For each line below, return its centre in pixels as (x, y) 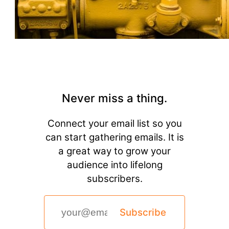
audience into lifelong (114, 165)
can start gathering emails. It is (114, 138)
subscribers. (114, 179)
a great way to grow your (114, 151)
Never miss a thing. (114, 98)
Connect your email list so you (114, 124)
